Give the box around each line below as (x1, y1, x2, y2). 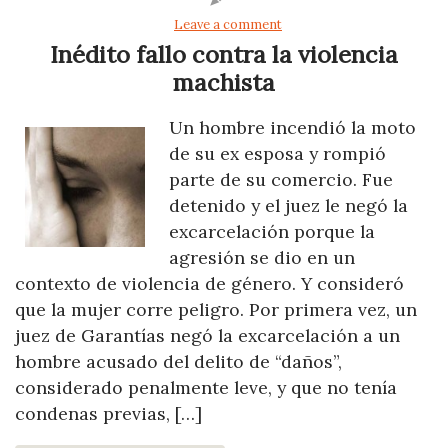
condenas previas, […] (15, 401, 202, 425)
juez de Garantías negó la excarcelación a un (15, 323, 400, 347)
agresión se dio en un (169, 245, 355, 269)
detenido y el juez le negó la (169, 193, 408, 217)
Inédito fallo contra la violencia (50, 38, 398, 70)
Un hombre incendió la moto (169, 115, 416, 139)
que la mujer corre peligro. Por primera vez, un (15, 297, 417, 321)
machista (173, 66, 275, 98)
